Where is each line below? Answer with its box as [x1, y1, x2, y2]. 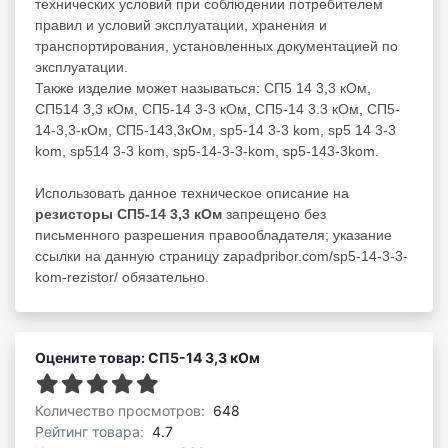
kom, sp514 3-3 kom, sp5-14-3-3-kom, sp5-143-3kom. [35, 142, 379, 159]
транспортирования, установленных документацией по [35, 37, 398, 54]
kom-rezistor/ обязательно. [35, 268, 209, 285]
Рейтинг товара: [35, 422, 148, 440]
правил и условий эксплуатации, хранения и [35, 16, 327, 33]
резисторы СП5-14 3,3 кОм [35, 205, 222, 222]
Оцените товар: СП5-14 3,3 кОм [35, 348, 260, 366]
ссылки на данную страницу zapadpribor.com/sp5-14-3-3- [35, 247, 408, 264]
